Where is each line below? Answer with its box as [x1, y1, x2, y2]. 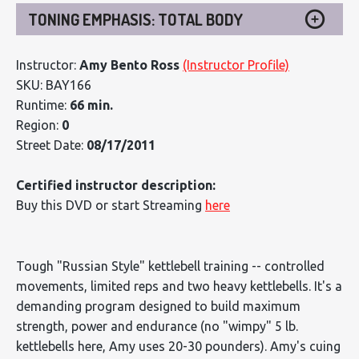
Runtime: [16, 97, 70, 112]
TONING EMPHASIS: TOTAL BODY [28, 8, 243, 30]
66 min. [70, 97, 113, 112]
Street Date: [16, 137, 87, 152]
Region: [16, 117, 62, 132]
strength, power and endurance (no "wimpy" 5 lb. [16, 318, 298, 333]
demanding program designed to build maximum [16, 298, 301, 313]
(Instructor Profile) [183, 57, 289, 72]
